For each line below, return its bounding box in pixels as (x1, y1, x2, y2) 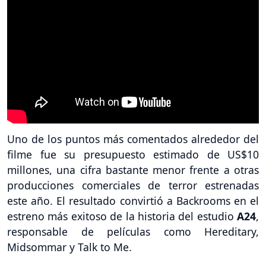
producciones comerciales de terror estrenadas (7, 178, 259, 192)
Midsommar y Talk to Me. (7, 239, 132, 254)
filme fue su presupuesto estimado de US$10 (7, 147, 259, 161)
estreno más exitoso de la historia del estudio (7, 208, 237, 223)
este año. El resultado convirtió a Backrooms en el (7, 193, 259, 208)
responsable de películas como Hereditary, (7, 224, 259, 239)
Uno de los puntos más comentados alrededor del (7, 131, 259, 146)
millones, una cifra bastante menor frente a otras (7, 162, 259, 177)
